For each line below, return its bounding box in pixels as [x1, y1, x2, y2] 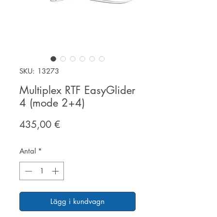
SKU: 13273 [19, 66, 59, 76]
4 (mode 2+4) [19, 95, 85, 109]
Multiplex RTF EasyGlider [19, 83, 135, 97]
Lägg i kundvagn [50, 197, 105, 206]
